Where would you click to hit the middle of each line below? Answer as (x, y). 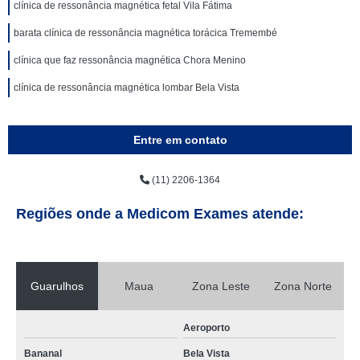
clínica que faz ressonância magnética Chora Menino (130, 60)
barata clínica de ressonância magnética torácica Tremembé (145, 33)
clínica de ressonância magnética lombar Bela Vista (127, 88)
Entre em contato (180, 140)
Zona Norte (303, 286)
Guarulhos (57, 286)
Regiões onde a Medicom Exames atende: (160, 214)
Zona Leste (221, 286)
